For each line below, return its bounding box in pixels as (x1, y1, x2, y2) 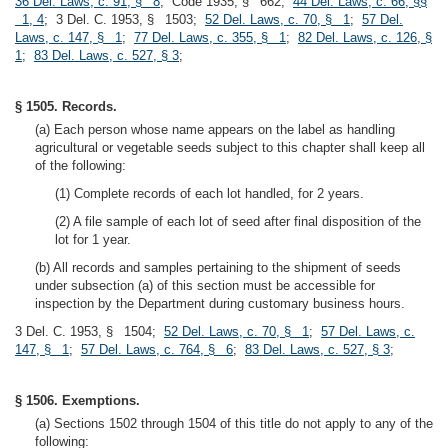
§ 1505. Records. (15, 99, 117, 114)
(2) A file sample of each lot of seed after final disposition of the (55, 214, 421, 229)
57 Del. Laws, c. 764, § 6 (81, 342, 233, 357)
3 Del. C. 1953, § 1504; (15, 324, 164, 339)
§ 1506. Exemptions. (15, 393, 140, 408)
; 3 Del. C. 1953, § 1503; (44, 12, 205, 27)
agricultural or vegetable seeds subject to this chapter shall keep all (35, 140, 425, 155)
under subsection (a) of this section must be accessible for (35, 278, 375, 293)
